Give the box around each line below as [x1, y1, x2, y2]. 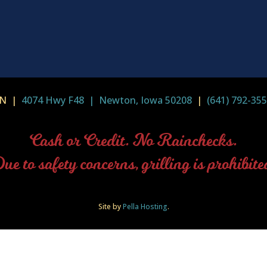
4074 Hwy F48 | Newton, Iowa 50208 [21, 93, 192, 107]
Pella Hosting [122, 201, 167, 212]
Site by [98, 201, 123, 212]
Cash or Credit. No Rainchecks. [30, 128, 237, 154]
